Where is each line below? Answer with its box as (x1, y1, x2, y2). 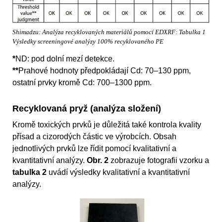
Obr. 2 (87, 156, 109, 165)
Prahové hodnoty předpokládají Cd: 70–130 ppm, (18, 66, 191, 75)
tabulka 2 (12, 167, 47, 176)
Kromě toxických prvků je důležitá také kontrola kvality (12, 120, 201, 129)
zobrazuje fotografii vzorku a (109, 156, 209, 165)
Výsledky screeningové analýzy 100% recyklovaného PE (12, 38, 164, 45)
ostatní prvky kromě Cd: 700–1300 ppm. (12, 78, 152, 87)
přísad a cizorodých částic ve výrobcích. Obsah (12, 132, 176, 141)
